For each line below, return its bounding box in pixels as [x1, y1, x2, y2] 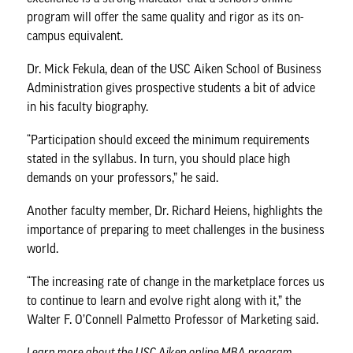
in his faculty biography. [27, 99, 149, 113]
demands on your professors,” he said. [27, 170, 219, 184]
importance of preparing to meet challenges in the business [27, 222, 325, 236]
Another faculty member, [27, 203, 155, 217]
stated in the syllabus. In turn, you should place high [27, 151, 291, 165]
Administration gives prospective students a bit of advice [27, 80, 316, 95]
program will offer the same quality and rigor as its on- [27, 9, 304, 24]
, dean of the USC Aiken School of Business [105, 61, 322, 76]
